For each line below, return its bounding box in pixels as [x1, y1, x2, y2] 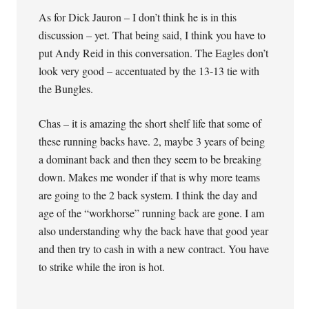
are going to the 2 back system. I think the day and [39, 188, 258, 202]
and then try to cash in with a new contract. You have [39, 241, 270, 256]
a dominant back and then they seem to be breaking [39, 152, 262, 166]
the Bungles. [39, 81, 94, 96]
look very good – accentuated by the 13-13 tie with [39, 63, 260, 78]
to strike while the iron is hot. [39, 259, 166, 274]
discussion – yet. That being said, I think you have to [39, 28, 266, 42]
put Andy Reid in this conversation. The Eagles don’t [39, 46, 269, 60]
